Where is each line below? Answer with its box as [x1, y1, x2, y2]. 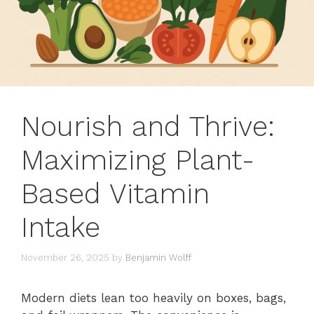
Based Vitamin [21, 177, 210, 211]
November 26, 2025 [21, 252, 109, 263]
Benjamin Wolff [125, 252, 191, 263]
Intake [21, 211, 100, 245]
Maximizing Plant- [21, 144, 254, 177]
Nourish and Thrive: [21, 110, 275, 144]
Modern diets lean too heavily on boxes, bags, [21, 290, 286, 305]
